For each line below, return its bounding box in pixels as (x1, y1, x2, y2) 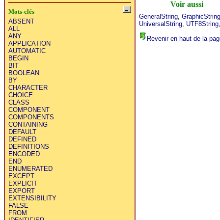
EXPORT (8, 187, 35, 195)
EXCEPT (8, 172, 34, 180)
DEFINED (8, 136, 36, 143)
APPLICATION (8, 40, 51, 48)
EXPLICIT (8, 180, 37, 188)
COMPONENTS (8, 113, 54, 121)
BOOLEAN (8, 69, 39, 77)
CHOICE (8, 91, 33, 99)
